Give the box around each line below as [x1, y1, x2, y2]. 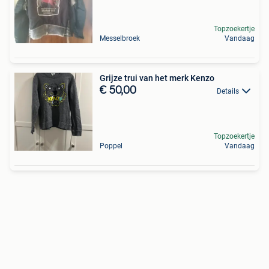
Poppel [100, 141, 122, 150]
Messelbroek [100, 34, 140, 43]
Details [217, 86, 239, 95]
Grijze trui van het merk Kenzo [100, 73, 214, 83]
